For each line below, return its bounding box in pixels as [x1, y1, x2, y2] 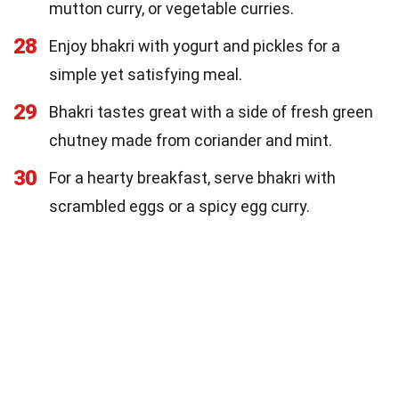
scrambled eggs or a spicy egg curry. [49, 196, 310, 216]
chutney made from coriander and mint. [49, 130, 332, 150]
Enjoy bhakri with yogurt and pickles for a [49, 36, 340, 55]
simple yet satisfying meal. [49, 64, 242, 84]
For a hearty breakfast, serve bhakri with [49, 167, 336, 187]
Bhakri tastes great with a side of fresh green [49, 102, 373, 121]
